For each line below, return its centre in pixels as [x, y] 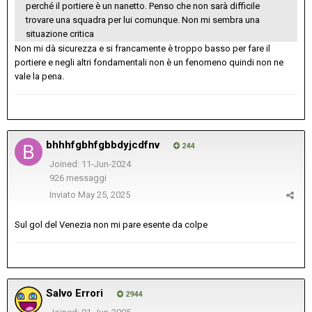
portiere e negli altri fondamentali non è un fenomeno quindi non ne [149, 63]
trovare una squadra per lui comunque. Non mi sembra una [143, 20]
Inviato [64, 195]
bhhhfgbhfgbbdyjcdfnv [103, 145]
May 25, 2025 [104, 195]
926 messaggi [78, 178]
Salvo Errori [75, 294]
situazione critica [61, 34]
